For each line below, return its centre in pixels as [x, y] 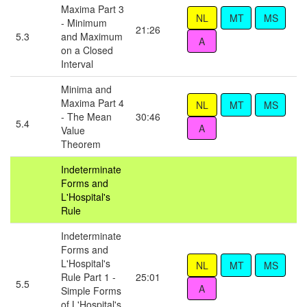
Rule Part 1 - [88, 277]
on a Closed [87, 50]
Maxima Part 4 [93, 103]
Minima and [86, 89]
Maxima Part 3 [93, 9]
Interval [77, 64]
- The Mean [86, 117]
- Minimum [84, 23]
